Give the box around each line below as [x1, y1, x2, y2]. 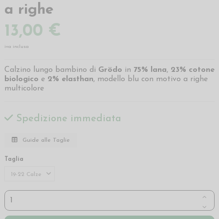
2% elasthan [45, 75, 93, 84]
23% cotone [168, 66, 215, 74]
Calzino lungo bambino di [4, 66, 98, 74]
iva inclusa [4, 44, 29, 49]
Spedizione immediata [13, 114, 121, 124]
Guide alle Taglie [21, 137, 70, 144]
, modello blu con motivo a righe [93, 75, 208, 84]
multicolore [4, 85, 46, 93]
